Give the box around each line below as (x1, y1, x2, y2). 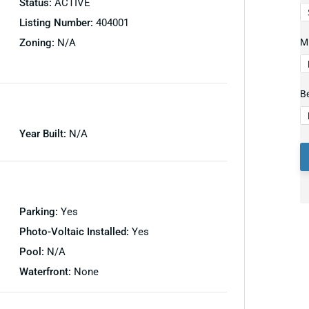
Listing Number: (19, 16, 96, 29)
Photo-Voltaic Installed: (19, 225, 132, 238)
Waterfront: (19, 265, 74, 278)
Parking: (19, 205, 61, 218)
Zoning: (19, 36, 57, 49)
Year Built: (19, 127, 69, 140)
